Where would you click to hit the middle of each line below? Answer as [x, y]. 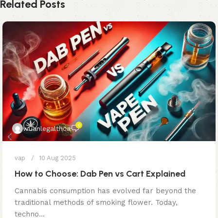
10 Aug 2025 [57, 158]
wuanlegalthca [47, 129]
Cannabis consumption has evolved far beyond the [105, 191]
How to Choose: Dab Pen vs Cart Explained [100, 174]
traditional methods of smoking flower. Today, [96, 203]
